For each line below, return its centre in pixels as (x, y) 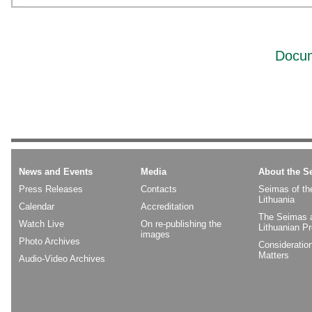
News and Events (56, 172)
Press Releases (51, 189)
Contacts (159, 189)
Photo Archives (49, 241)
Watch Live (41, 224)
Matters (274, 255)
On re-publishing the (181, 224)
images (155, 234)
